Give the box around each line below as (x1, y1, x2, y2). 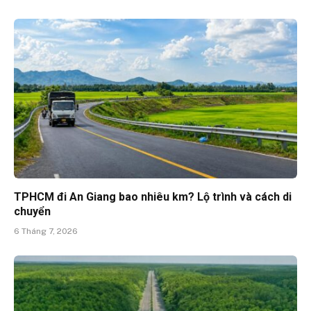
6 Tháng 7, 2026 (14, 226, 78, 236)
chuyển (14, 204, 51, 218)
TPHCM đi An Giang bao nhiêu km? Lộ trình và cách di (14, 190, 292, 203)
